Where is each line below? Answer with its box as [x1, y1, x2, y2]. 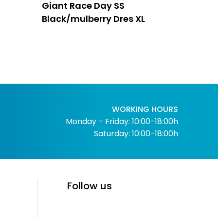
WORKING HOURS [111, 103, 178, 115]
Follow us [67, 179, 112, 193]
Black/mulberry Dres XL [41, 12, 145, 25]
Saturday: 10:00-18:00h [93, 127, 178, 139]
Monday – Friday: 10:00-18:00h [65, 115, 178, 127]
